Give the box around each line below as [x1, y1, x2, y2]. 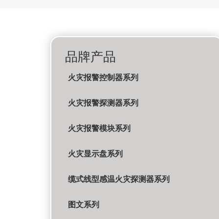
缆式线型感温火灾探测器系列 [67, 175, 170, 184]
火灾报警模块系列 [67, 124, 131, 133]
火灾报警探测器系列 [67, 98, 138, 108]
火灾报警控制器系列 [67, 73, 138, 83]
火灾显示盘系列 [67, 149, 123, 159]
